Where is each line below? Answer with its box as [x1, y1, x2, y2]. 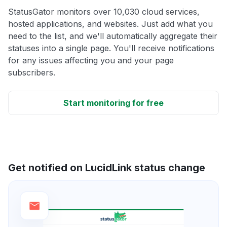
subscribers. [8, 67, 55, 78]
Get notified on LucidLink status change [8, 161, 205, 174]
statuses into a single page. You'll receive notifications [8, 43, 214, 53]
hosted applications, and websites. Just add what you [8, 18, 213, 29]
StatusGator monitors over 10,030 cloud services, [8, 6, 200, 17]
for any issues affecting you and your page [8, 55, 174, 65]
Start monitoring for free [63, 97, 164, 108]
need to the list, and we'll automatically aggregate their [8, 30, 217, 41]
